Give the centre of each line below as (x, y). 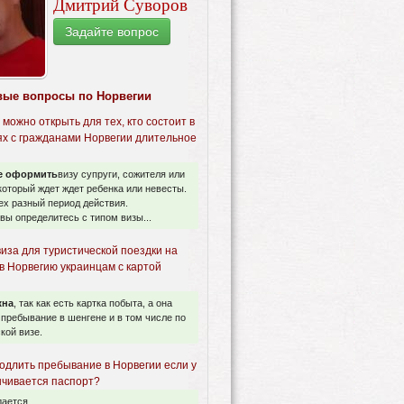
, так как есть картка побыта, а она (93, 303)
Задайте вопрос (112, 32)
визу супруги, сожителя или (121, 174)
